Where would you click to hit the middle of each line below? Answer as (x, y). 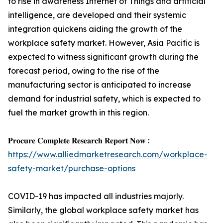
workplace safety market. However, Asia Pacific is (104, 43)
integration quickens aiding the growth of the (95, 29)
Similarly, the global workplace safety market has (103, 210)
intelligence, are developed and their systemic (97, 15)
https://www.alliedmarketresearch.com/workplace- (108, 154)
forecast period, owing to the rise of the (84, 71)
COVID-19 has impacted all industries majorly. (96, 196)
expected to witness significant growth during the (103, 57)
